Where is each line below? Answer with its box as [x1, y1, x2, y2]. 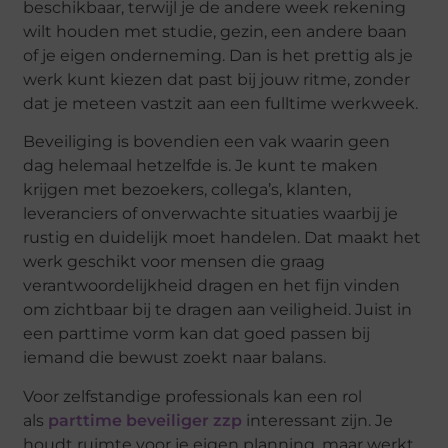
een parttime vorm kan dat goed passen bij [23, 324, 371, 344]
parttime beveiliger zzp [48, 410, 243, 430]
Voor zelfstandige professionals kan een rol [23, 386, 363, 406]
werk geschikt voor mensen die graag [23, 252, 326, 272]
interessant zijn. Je [242, 410, 394, 430]
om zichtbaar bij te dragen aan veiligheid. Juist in [23, 300, 413, 320]
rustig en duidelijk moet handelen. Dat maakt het [23, 228, 422, 248]
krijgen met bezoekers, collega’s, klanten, [23, 180, 352, 200]
